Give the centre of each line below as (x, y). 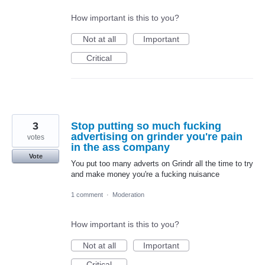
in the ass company (120, 147)
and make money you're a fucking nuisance (145, 174)
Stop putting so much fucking (146, 126)
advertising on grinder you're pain (157, 136)
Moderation (128, 195)
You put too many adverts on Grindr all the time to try (162, 163)
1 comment (87, 195)
